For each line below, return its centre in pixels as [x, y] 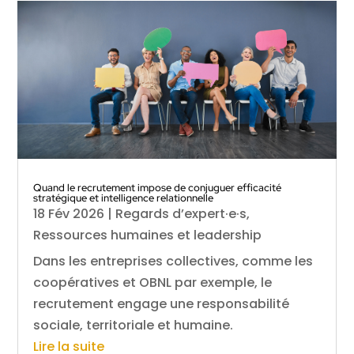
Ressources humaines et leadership [148, 235]
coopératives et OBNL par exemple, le [153, 282]
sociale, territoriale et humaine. [134, 325]
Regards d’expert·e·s [181, 213]
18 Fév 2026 [69, 213]
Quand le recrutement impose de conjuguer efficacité [158, 187]
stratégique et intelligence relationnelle [124, 198]
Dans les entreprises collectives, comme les [173, 261]
